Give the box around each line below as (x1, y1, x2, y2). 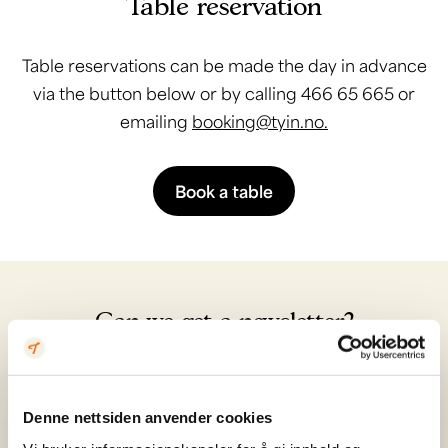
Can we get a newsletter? (94, 306, 354, 334)
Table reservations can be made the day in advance (21, 54, 427, 76)
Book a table (175, 180, 273, 202)
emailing (120, 110, 192, 132)
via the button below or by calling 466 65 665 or (33, 82, 415, 104)
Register (343, 394, 411, 416)
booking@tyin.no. (192, 110, 328, 132)
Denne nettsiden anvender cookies (23, 408, 272, 426)
